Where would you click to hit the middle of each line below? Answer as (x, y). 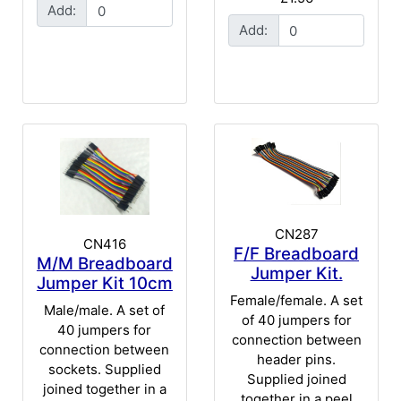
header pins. (297, 359)
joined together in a (104, 388)
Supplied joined (296, 379)
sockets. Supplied (104, 369)
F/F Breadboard (297, 254)
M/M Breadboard (104, 264)
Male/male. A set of (105, 310)
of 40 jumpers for (296, 320)
